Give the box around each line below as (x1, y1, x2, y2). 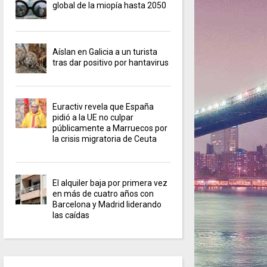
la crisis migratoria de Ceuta (52, 134, 157, 144)
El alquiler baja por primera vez (52, 178, 168, 188)
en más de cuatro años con (52, 189, 154, 199)
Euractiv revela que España (52, 102, 154, 112)
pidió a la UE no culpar (52, 113, 134, 123)
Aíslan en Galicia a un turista (52, 47, 158, 57)
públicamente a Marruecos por (52, 123, 168, 133)
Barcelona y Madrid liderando (52, 200, 162, 210)
